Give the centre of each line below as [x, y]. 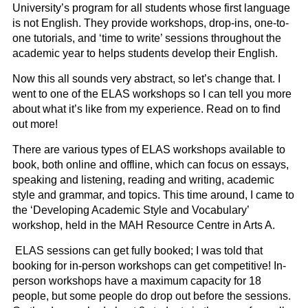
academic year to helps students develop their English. [145, 54]
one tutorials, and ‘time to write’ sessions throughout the [147, 38]
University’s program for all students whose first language [151, 8]
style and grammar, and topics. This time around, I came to [153, 195]
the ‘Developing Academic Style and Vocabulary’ [131, 210]
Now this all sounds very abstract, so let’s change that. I [146, 79]
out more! [35, 124]
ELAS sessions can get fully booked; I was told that [137, 251]
